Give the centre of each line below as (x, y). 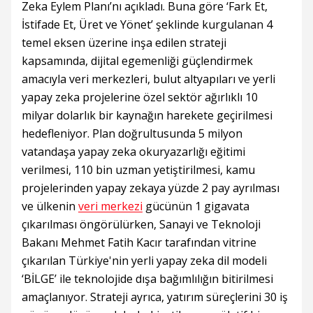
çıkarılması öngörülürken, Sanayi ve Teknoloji (141, 224)
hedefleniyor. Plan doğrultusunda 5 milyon (132, 133)
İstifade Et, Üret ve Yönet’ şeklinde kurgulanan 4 (147, 24)
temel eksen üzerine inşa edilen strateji (124, 43)
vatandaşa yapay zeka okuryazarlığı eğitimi (133, 152)
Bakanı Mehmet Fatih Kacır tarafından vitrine (139, 242)
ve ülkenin (50, 206)
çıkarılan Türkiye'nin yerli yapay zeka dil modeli (144, 261)
